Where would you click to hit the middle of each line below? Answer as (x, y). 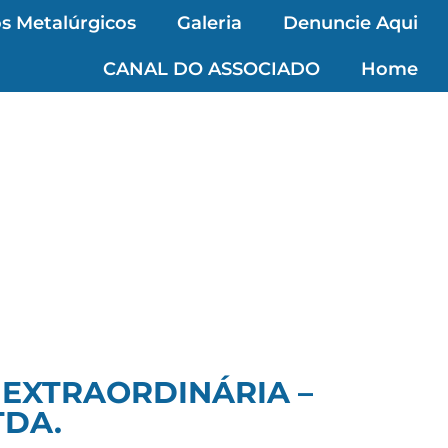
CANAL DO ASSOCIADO (211, 69)
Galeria (209, 23)
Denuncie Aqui (350, 23)
